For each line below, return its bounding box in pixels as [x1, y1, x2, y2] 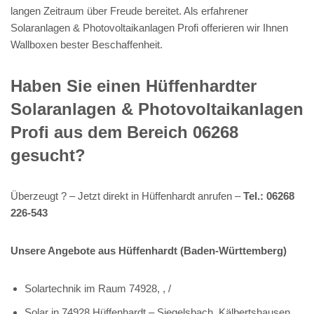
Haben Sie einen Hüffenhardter [11, 76, 257, 95]
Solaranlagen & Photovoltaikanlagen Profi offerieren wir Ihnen [11, 21, 288, 34]
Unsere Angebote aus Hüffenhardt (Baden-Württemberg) [11, 244, 287, 257]
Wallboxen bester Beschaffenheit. [11, 38, 163, 50]
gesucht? [11, 145, 86, 165]
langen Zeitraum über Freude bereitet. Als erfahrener [11, 4, 248, 17]
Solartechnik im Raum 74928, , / [25, 282, 171, 294]
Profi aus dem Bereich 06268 [11, 122, 238, 142]
